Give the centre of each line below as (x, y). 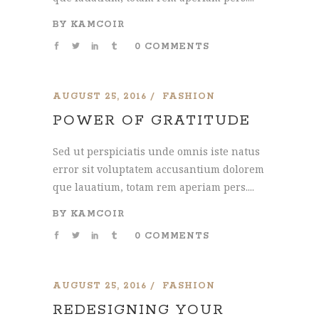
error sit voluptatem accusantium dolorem (158, 169)
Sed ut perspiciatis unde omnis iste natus (156, 151)
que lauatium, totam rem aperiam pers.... (153, 187)
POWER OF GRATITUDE (152, 121)
